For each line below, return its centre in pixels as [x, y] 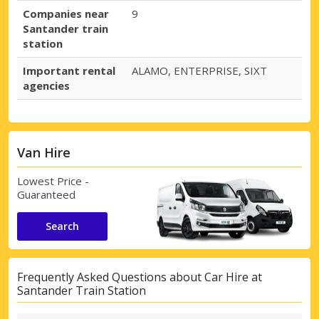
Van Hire [44, 153]
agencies [46, 86]
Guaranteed [46, 194]
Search [62, 226]
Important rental [69, 71]
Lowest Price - [53, 181]
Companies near [66, 14]
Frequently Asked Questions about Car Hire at [140, 277]
